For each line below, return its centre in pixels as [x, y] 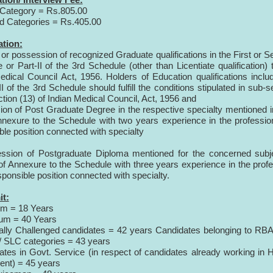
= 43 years [89, 241]
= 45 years [39, 263]
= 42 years [131, 230]
